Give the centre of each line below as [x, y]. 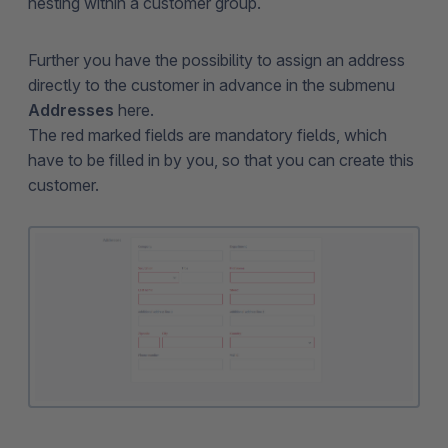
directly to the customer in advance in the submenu [211, 84]
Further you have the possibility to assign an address [216, 59]
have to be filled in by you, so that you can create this [221, 159]
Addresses [71, 109]
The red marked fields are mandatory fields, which [207, 134]
